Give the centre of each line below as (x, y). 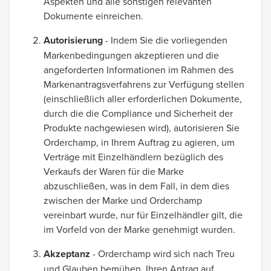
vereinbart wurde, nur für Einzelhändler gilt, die (143, 215)
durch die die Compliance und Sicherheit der (138, 113)
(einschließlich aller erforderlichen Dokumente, (143, 99)
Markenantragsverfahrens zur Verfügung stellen (144, 84)
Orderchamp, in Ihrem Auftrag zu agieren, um (139, 142)
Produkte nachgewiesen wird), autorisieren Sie (142, 128)
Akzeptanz (67, 254)
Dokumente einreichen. (95, 16)
